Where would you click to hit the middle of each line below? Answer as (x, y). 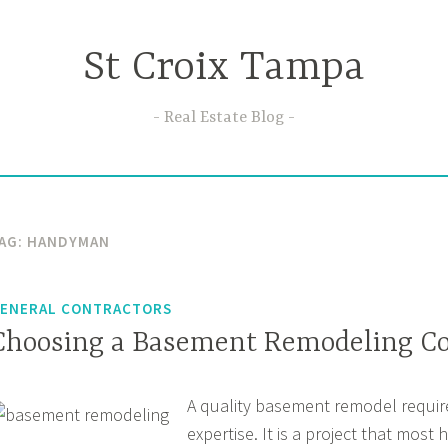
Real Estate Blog (224, 117)
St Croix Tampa (224, 69)
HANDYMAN (68, 242)
